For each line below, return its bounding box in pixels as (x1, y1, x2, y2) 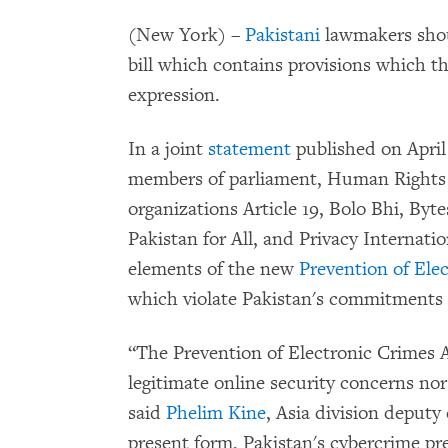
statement (208, 137, 291, 161)
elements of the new (128, 257, 299, 281)
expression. (128, 83, 220, 107)
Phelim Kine (166, 401, 266, 425)
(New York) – (128, 23, 245, 47)
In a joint (128, 137, 208, 161)
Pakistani (245, 23, 320, 47)
